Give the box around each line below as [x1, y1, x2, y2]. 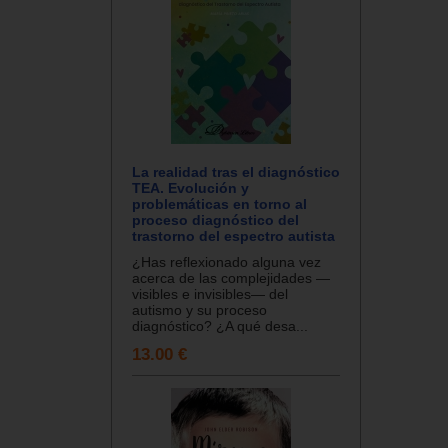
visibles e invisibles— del [132, 285, 288, 302]
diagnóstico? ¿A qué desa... [132, 317, 308, 334]
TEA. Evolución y [132, 179, 249, 196]
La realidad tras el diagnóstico [132, 163, 340, 180]
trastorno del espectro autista [132, 227, 335, 244]
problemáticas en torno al [132, 195, 307, 212]
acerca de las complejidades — [132, 269, 330, 286]
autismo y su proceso [132, 301, 267, 318]
